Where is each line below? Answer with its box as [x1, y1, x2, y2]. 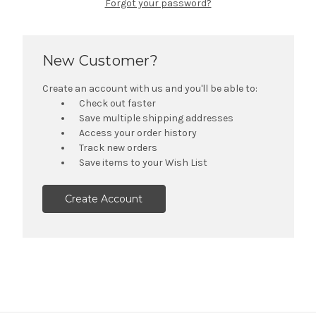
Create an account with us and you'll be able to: [42, 82, 257, 95]
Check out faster [79, 97, 157, 109]
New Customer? [42, 51, 158, 69]
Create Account [65, 192, 143, 205]
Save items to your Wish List [79, 156, 208, 169]
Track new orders [79, 141, 158, 154]
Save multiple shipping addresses [79, 111, 234, 124]
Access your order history [79, 126, 197, 139]
